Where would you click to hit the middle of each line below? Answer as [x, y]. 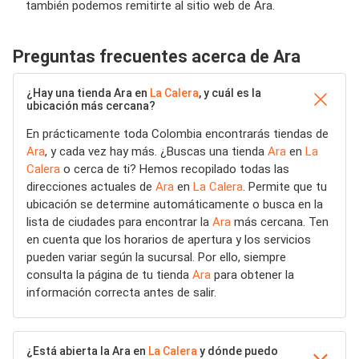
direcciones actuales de [91, 187]
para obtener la [252, 275]
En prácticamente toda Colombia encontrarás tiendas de [177, 134]
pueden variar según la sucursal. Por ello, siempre [156, 257]
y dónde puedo [238, 351]
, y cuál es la [230, 93]
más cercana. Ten [280, 222]
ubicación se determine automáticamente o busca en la [175, 204]
